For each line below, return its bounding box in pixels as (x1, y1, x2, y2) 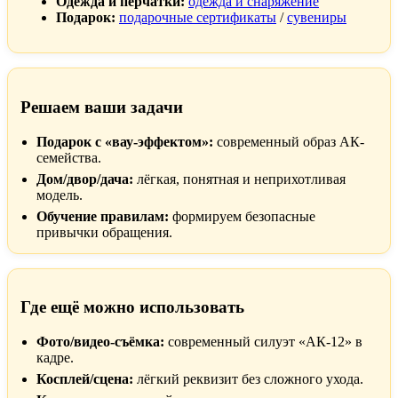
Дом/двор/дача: (36, 171, 133, 187)
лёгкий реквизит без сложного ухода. (133, 370, 363, 386)
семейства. (36, 149, 101, 165)
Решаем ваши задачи (20, 97, 183, 116)
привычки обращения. (36, 224, 172, 240)
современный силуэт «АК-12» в (164, 333, 362, 349)
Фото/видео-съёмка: (36, 333, 164, 349)
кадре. (36, 349, 74, 365)
